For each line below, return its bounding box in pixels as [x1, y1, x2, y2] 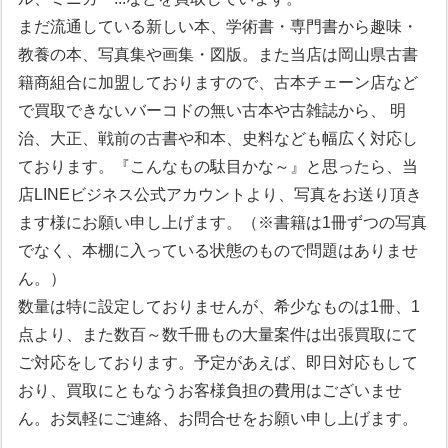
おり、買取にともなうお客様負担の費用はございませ [18, 382, 403, 400]
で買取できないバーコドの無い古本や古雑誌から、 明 [18, 102, 407, 120]
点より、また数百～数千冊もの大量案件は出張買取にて [18, 326, 419, 344]
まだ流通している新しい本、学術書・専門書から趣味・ [18, 18, 419, 36]
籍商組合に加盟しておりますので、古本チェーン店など [18, 74, 419, 92]
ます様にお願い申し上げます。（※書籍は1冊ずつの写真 [18, 214, 428, 232]
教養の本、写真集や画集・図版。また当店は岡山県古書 [18, 46, 419, 64]
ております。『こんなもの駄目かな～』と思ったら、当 [18, 158, 419, 176]
